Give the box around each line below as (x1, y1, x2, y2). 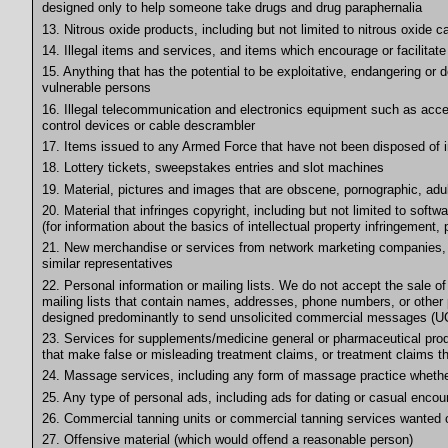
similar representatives (41, 256, 173, 272)
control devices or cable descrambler (41, 117, 255, 133)
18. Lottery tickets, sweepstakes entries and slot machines (41, 160, 384, 176)
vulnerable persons (41, 80, 151, 96)
